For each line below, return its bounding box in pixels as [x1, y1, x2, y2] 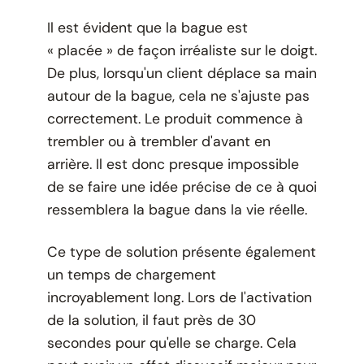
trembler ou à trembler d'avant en [46, 132, 271, 150]
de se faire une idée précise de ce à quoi [46, 177, 317, 196]
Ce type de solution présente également [46, 242, 316, 261]
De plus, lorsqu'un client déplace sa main [46, 63, 317, 82]
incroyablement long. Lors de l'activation [46, 288, 312, 306]
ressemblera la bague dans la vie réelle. [46, 200, 307, 219]
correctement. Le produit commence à [46, 109, 303, 128]
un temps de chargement [46, 265, 216, 284]
